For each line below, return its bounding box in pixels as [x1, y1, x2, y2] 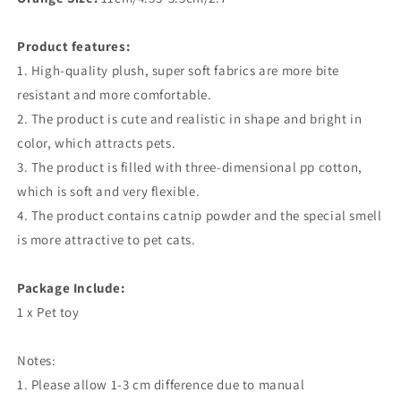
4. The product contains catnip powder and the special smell [17, 207, 382, 224]
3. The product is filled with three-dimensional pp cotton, [17, 158, 363, 175]
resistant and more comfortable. [17, 86, 212, 103]
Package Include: [17, 279, 125, 296]
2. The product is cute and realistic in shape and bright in [17, 110, 363, 127]
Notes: [17, 352, 56, 369]
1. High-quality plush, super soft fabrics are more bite [17, 62, 340, 79]
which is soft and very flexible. [17, 183, 200, 200]
